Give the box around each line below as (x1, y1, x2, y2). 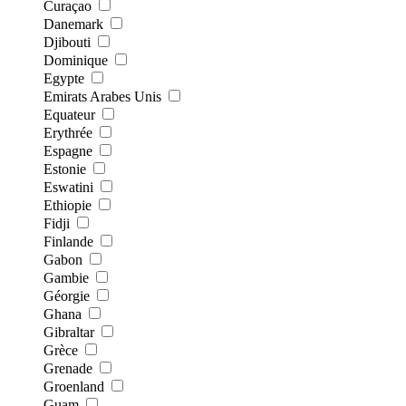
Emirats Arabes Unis (43, 88, 161, 104)
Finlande (43, 233, 93, 249)
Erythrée (43, 124, 92, 140)
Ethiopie (43, 197, 92, 213)
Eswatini (43, 179, 93, 195)
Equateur (43, 106, 95, 122)
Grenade (43, 360, 92, 376)
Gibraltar (43, 324, 94, 340)
